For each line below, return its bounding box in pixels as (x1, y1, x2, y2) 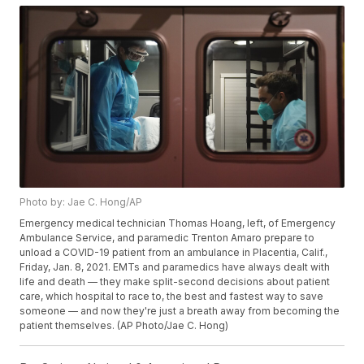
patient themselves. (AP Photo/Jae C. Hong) (19, 319, 229, 332)
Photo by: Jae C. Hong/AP (19, 196, 143, 209)
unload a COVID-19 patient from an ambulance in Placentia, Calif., (19, 246, 328, 259)
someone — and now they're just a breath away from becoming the (19, 305, 340, 318)
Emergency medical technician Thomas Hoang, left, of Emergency (19, 217, 336, 230)
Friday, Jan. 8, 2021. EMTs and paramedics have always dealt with (19, 261, 331, 274)
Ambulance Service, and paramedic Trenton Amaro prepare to (19, 232, 315, 245)
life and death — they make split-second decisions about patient (19, 275, 331, 288)
